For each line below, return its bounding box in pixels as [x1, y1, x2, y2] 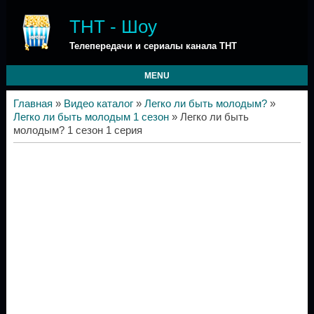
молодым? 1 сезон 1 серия [13, 125, 142, 136]
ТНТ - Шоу [69, 16, 157, 37]
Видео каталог [63, 98, 133, 109]
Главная [13, 98, 53, 109]
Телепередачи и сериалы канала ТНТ [69, 41, 237, 51]
